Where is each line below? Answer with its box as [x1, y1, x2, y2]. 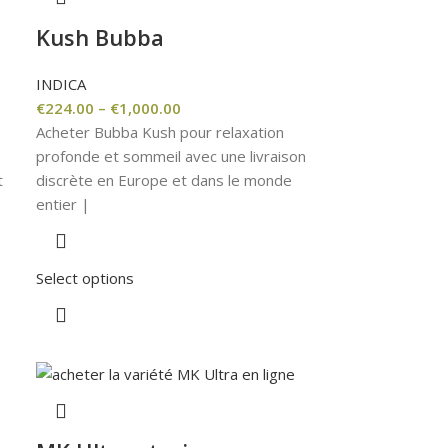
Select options [36, 267, 135, 288]
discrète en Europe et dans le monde [36, 169, 293, 190]
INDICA [36, 73, 87, 94]
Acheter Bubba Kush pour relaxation [36, 121, 285, 142]
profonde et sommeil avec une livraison [36, 145, 307, 166]
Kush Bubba [36, 21, 165, 52]
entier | [36, 193, 91, 214]
